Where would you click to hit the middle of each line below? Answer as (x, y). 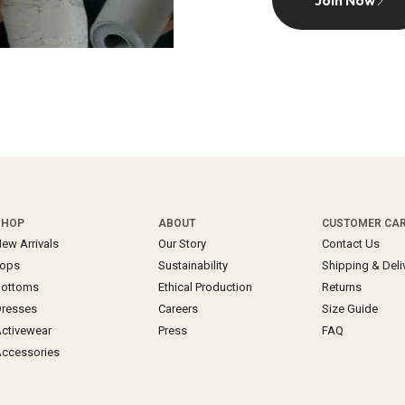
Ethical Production (206, 287)
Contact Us (350, 243)
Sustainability (193, 265)
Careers (179, 308)
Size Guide (349, 308)
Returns (341, 287)
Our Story (183, 243)
